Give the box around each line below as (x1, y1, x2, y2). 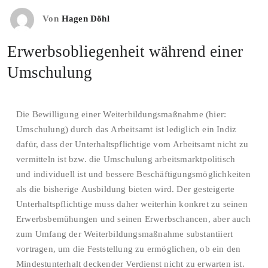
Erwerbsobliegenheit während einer (7, 42, 243, 60)
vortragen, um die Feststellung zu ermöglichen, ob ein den (16, 244, 241, 254)
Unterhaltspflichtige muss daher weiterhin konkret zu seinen (16, 199, 248, 209)
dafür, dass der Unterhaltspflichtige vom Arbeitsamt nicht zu (16, 139, 248, 149)
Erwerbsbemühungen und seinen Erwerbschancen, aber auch (16, 214, 251, 224)
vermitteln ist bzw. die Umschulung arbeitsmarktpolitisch (16, 154, 236, 164)
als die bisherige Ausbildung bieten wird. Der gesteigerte (16, 184, 235, 194)
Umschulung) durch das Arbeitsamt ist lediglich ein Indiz (16, 124, 237, 134)
